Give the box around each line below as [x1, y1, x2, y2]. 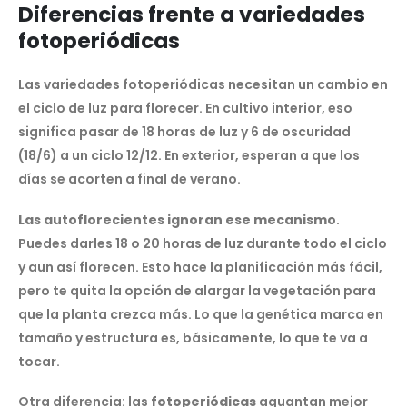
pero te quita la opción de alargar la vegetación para [18, 281, 376, 300]
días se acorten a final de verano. [18, 170, 241, 189]
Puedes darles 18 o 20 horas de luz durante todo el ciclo [18, 233, 387, 253]
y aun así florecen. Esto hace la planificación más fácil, [18, 257, 382, 276]
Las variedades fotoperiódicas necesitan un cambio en [18, 75, 388, 94]
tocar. [18, 352, 60, 371]
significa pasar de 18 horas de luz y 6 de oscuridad [18, 123, 351, 142]
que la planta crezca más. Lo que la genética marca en [18, 304, 383, 323]
